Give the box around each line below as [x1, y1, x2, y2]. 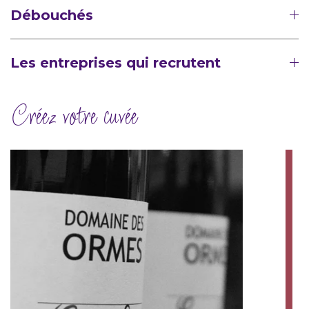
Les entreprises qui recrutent [10, 54, 221, 71]
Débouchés [10, 6, 93, 23]
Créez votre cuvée [10, 100, 137, 135]
